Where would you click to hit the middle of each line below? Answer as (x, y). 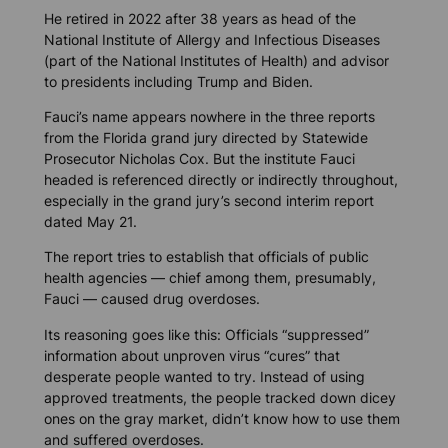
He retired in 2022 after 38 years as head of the (199, 19)
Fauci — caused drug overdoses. (151, 299)
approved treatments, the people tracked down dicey (219, 397)
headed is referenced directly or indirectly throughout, (220, 180)
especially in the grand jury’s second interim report (208, 201)
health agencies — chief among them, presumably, (209, 278)
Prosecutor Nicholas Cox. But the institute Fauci (199, 159)
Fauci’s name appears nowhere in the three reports (209, 117)
